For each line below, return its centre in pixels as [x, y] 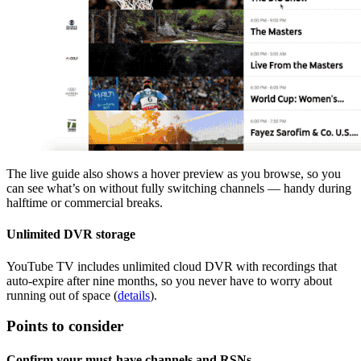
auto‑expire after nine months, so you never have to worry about [169, 280]
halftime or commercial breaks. [85, 203]
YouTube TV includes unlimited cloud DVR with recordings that [172, 266]
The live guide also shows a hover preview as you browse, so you [174, 174]
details [134, 295]
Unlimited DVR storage [71, 234]
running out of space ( [62, 295]
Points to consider [65, 326]
